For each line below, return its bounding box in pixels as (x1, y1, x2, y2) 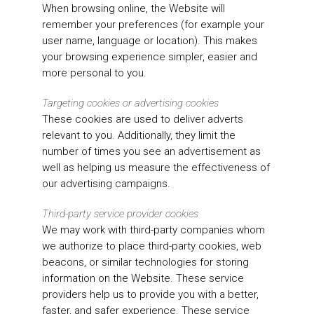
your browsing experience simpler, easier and (42, 50, 257, 64)
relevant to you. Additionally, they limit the (42, 129, 235, 142)
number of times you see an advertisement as (42, 145, 261, 158)
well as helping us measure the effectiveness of (42, 161, 270, 175)
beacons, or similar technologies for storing (42, 256, 249, 269)
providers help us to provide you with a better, (42, 288, 259, 301)
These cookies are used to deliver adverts (42, 113, 243, 126)
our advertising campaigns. (42, 177, 170, 191)
